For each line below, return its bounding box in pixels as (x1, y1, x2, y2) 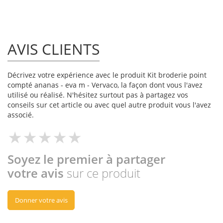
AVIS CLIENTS (7, 39, 100, 60)
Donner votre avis (14, 196, 68, 205)
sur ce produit (67, 165, 140, 182)
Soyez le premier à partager (7, 151, 165, 168)
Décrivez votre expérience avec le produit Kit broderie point (7, 70, 207, 80)
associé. (7, 110, 34, 120)
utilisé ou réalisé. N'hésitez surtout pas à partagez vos (7, 90, 188, 100)
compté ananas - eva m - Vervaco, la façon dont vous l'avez (7, 80, 203, 90)
